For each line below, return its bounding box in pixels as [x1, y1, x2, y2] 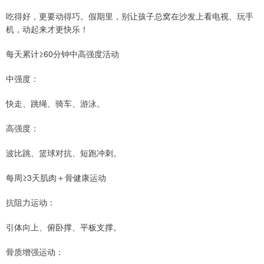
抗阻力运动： [6, 196, 55, 209]
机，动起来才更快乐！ [6, 23, 88, 35]
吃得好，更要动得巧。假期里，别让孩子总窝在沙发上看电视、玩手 [6, 10, 253, 22]
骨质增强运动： [6, 246, 64, 258]
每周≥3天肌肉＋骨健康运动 [6, 171, 106, 184]
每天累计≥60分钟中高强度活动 [6, 48, 119, 60]
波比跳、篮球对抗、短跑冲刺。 [6, 147, 121, 159]
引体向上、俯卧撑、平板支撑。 [6, 221, 121, 233]
